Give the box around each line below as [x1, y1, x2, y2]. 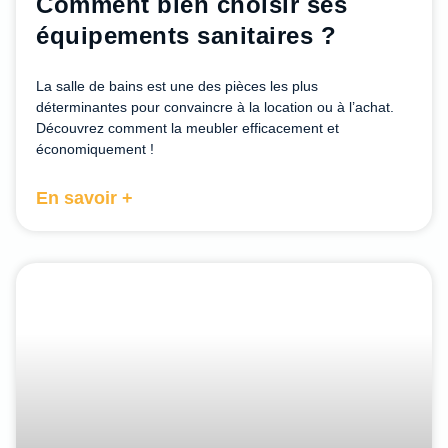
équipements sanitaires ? [36, 22, 336, 50]
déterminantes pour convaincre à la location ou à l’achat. [36, 99, 394, 116]
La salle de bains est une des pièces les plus [36, 78, 318, 95]
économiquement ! [36, 141, 154, 158]
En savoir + [36, 188, 133, 209]
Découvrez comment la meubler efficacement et [36, 120, 339, 137]
